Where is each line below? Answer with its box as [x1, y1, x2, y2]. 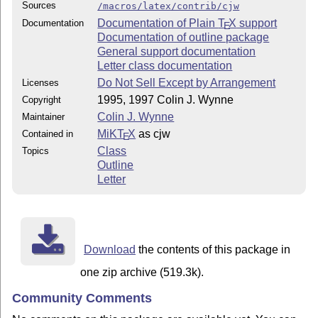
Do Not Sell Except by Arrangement [97, 76, 276, 89]
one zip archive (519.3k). [80, 265, 204, 278]
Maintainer [22, 111, 65, 122]
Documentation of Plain [97, 16, 219, 29]
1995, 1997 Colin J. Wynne [97, 93, 234, 106]
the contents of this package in [135, 243, 290, 256]
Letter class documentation [97, 59, 233, 72]
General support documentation [97, 45, 256, 57]
